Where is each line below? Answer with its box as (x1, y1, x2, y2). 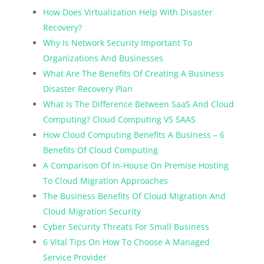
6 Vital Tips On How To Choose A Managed (42, 236, 210, 247)
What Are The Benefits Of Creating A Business (42, 67, 224, 79)
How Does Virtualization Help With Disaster (42, 6, 213, 18)
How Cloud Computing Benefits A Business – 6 (42, 128, 225, 140)
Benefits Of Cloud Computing (42, 144, 158, 156)
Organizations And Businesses (42, 52, 163, 64)
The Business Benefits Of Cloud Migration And (42, 190, 226, 202)
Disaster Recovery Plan (42, 82, 133, 94)
